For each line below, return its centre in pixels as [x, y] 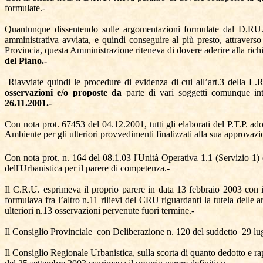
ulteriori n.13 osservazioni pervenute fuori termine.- [100, 210]
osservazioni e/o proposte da [65, 92]
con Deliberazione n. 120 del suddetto [167, 232]
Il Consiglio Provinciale [48, 232]
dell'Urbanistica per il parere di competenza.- [87, 168]
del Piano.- [26, 61]
